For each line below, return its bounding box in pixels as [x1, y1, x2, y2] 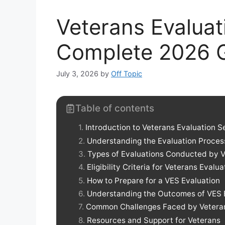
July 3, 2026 [56, 69, 98, 78]
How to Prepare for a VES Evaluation [87, 175, 220, 185]
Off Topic [111, 69, 142, 78]
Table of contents [75, 102, 154, 115]
